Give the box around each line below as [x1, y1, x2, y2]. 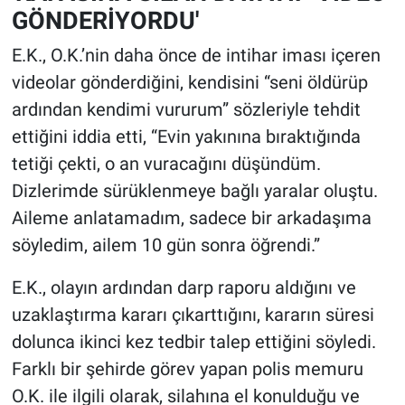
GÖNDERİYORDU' [11, 5, 199, 34]
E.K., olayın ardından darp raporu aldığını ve [11, 277, 356, 299]
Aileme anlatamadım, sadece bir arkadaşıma [11, 207, 372, 230]
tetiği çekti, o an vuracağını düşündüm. [11, 153, 321, 175]
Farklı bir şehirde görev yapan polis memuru [11, 358, 363, 381]
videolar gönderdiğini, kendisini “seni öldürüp [11, 71, 368, 94]
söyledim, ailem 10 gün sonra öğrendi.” [11, 234, 320, 257]
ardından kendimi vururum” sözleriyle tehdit [11, 99, 361, 121]
